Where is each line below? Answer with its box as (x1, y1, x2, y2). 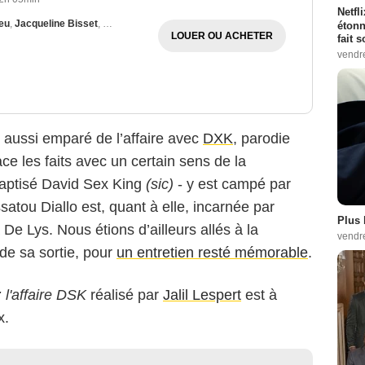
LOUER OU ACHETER (170, 30, 273, 42)
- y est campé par (174, 176, 291, 193)
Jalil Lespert (163, 287, 241, 304)
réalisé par (86, 287, 163, 304)
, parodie (233, 130, 290, 147)
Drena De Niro (103, 18, 169, 30)
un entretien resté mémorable (117, 244, 308, 262)
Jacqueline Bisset (15, 18, 98, 30)
